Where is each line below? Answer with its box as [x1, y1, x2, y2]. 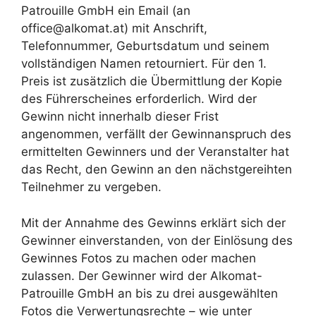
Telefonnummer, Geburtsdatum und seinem [21, 39, 269, 53]
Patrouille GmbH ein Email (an [21, 4, 190, 18]
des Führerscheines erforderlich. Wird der [21, 92, 257, 106]
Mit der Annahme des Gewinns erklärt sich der [21, 215, 286, 230]
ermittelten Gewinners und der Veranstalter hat [21, 145, 289, 159]
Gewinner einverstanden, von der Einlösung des [21, 233, 293, 248]
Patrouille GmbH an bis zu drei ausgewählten [21, 286, 278, 300]
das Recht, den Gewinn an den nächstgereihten [21, 162, 292, 176]
